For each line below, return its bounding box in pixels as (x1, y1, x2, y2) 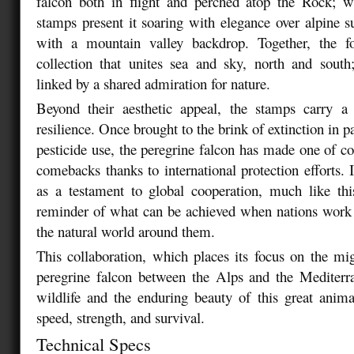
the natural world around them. (36, 220, 220, 241)
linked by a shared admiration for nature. (36, 73, 275, 93)
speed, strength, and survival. (36, 307, 209, 327)
